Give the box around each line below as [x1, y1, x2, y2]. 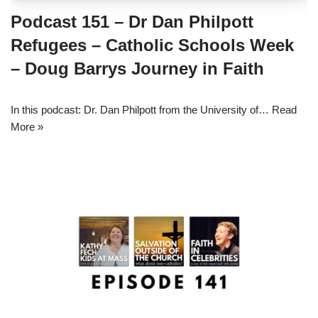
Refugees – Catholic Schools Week [11, 35, 294, 55]
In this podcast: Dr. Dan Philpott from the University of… [11, 104, 272, 116]
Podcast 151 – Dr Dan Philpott [11, 12, 253, 32]
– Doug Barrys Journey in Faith [11, 59, 264, 79]
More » [11, 121, 43, 133]
